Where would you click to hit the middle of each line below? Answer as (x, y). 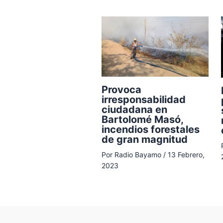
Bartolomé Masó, (142, 119)
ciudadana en (134, 109)
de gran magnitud (144, 139)
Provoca (121, 89)
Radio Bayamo (139, 154)
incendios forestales (150, 129)
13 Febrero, (186, 154)
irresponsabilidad (143, 99)
